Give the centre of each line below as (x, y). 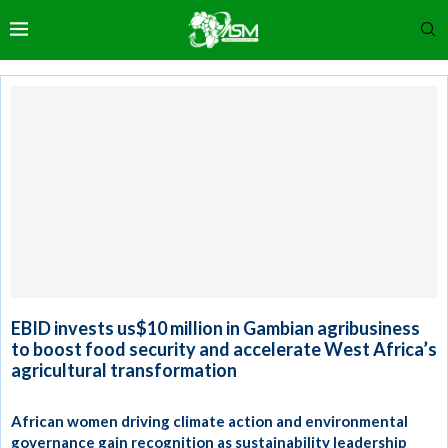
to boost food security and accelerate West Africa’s (224, 348)
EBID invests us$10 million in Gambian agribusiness (215, 327)
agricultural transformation (124, 369)
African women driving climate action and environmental (209, 420)
